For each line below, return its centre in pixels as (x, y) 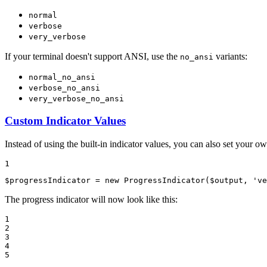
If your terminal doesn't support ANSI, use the (92, 56)
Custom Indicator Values (65, 121)
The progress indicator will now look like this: (91, 200)
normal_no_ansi (62, 77)
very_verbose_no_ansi (76, 98)
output (229, 181)
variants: (230, 56)
